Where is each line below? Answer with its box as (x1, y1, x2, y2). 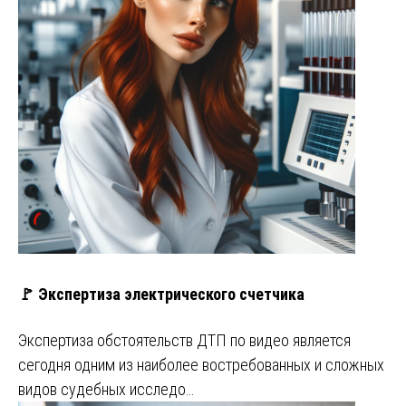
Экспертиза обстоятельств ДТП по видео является (18, 330, 351, 350)
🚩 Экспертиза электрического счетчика (18, 284, 304, 304)
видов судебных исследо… (18, 379, 194, 399)
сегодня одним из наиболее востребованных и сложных (18, 354, 384, 374)
